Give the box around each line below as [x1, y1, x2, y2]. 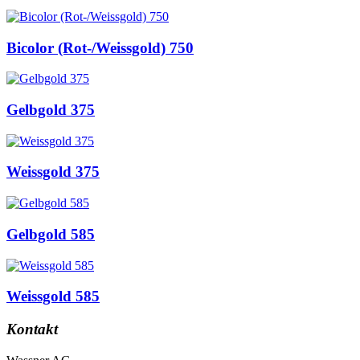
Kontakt [6, 321, 58, 337]
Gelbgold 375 [6, 100, 95, 118]
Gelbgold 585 [6, 225, 95, 243]
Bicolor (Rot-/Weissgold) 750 [6, 39, 194, 56]
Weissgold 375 [6, 163, 100, 181]
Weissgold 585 [6, 288, 100, 305]
